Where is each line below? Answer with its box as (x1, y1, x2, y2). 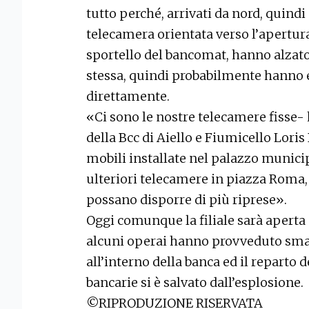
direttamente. (86, 88, 170, 105)
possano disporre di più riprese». (86, 192, 287, 208)
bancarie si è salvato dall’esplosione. (86, 275, 303, 291)
